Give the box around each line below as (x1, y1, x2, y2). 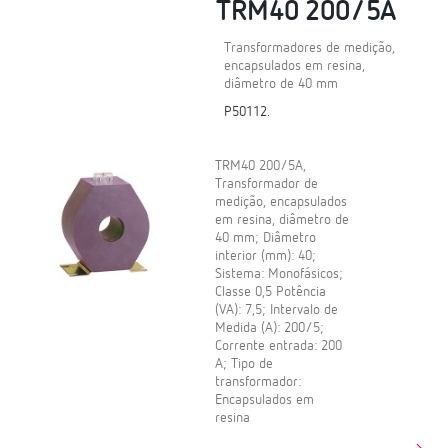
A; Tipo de (215, 356, 274, 371)
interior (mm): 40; (215, 248, 317, 263)
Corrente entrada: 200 (215, 338, 343, 353)
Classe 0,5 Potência (215, 284, 327, 299)
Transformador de (215, 176, 319, 191)
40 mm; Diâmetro (215, 230, 317, 245)
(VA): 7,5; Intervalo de (215, 302, 339, 317)
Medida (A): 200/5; (215, 320, 325, 335)
